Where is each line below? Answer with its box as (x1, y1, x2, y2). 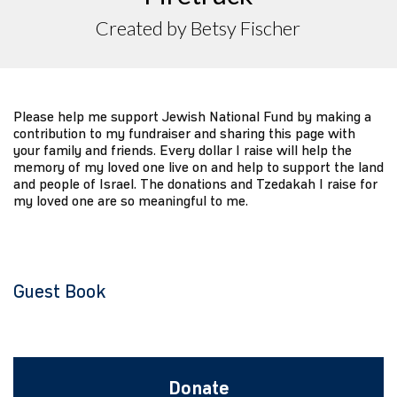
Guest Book (13, 280, 105, 303)
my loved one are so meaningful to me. (13, 191, 248, 209)
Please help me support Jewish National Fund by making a (13, 107, 371, 125)
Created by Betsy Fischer (96, 15, 301, 40)
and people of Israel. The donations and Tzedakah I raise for (13, 175, 378, 192)
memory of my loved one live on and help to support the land (13, 158, 384, 175)
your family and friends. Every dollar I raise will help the (13, 141, 352, 159)
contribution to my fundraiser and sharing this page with (13, 124, 355, 142)
